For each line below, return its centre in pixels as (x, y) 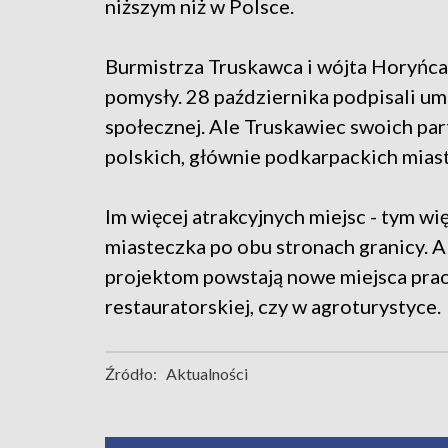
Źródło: (131, 373)
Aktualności (207, 373)
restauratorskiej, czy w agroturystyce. (273, 305)
